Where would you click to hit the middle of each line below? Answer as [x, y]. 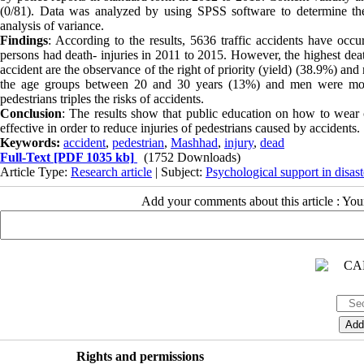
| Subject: [179, 171]
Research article [111, 171]
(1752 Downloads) [192, 157]
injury [239, 142]
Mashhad [194, 142]
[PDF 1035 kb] [92, 157]
